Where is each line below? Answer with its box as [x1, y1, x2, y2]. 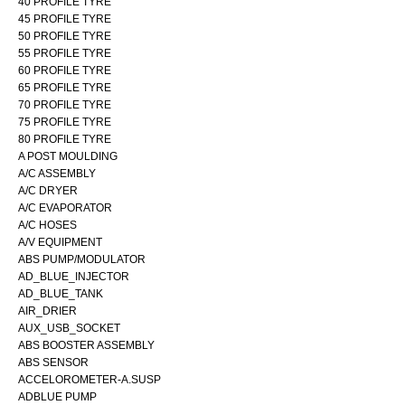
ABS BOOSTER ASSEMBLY [18, 338, 155, 352]
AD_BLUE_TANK [18, 287, 103, 300]
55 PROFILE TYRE [18, 46, 111, 60]
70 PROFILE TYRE [18, 98, 111, 111]
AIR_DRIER [18, 304, 77, 317]
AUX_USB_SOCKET [18, 321, 120, 334]
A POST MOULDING [18, 149, 118, 163]
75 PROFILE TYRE [18, 115, 111, 128]
